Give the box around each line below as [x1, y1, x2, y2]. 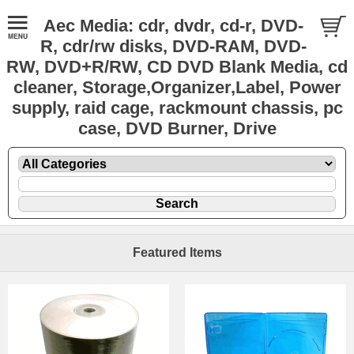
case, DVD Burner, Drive [77, 119, 277, 138]
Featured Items [132, 245, 222, 259]
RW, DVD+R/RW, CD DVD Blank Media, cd [6, 57, 348, 77]
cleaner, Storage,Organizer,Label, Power [13, 77, 341, 97]
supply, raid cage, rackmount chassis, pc [11, 98, 343, 118]
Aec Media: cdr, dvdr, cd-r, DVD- [43, 16, 303, 36]
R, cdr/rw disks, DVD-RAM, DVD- [40, 36, 307, 56]
